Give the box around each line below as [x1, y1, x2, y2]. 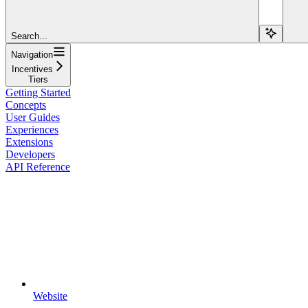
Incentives [11, 63, 53, 74]
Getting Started [5, 86, 71, 98]
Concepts [5, 98, 46, 111]
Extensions [5, 135, 53, 148]
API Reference [5, 160, 70, 173]
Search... [11, 30, 47, 41]
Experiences [5, 123, 58, 135]
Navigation [11, 49, 53, 60]
